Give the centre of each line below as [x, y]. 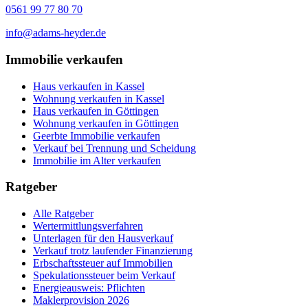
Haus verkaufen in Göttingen [96, 111]
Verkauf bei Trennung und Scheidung [114, 148]
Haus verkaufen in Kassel [89, 86]
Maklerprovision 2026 [81, 300]
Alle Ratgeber [63, 213]
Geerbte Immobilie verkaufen [97, 135]
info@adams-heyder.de [56, 33]
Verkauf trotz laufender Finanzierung [113, 251]
